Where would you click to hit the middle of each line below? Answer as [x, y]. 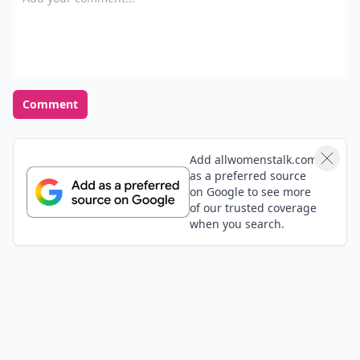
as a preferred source [247, 176]
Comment [50, 104]
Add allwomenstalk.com [253, 160]
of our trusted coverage [253, 208]
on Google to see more [250, 192]
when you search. [237, 224]
